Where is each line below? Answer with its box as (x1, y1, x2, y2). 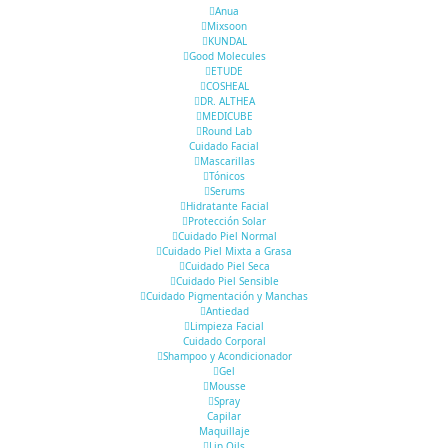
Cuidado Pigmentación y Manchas (146, 289, 308, 303)
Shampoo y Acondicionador (162, 349, 292, 363)
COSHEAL (205, 79, 249, 93)
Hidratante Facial (185, 199, 269, 213)
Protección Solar (188, 214, 266, 228)
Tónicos (209, 169, 245, 183)
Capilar (207, 409, 241, 423)
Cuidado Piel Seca (184, 259, 270, 273)
